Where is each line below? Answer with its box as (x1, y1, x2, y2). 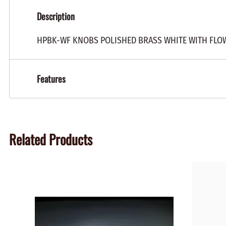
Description (37, 10, 75, 23)
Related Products (9, 129, 92, 149)
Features (37, 72, 66, 86)
